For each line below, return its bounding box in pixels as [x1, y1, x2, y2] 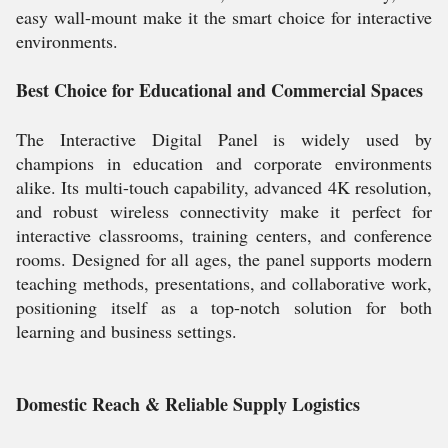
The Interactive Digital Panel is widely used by [16, 127, 432, 151]
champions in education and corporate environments [16, 151, 432, 175]
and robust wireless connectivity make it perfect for [16, 199, 432, 223]
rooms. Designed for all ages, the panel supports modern [16, 247, 432, 271]
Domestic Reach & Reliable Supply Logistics [16, 391, 360, 417]
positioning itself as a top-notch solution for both [16, 295, 432, 319]
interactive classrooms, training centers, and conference [16, 223, 432, 247]
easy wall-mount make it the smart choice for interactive [16, 5, 432, 29]
